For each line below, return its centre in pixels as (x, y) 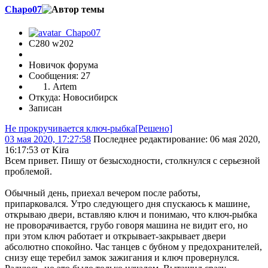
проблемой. (28, 172)
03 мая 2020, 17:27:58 (48, 139)
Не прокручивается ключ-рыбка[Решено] (89, 129)
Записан (45, 108)
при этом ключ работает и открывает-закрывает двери (115, 236)
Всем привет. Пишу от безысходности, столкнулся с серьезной (133, 161)
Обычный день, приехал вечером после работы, (103, 193)
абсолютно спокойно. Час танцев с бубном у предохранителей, (133, 247)
